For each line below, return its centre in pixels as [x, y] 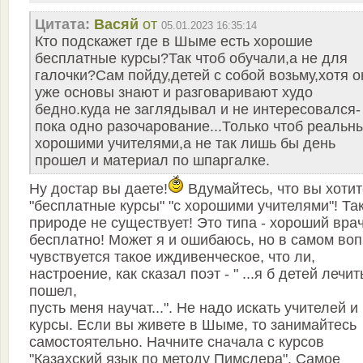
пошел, [53, 291]
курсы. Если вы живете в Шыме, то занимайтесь [193, 325]
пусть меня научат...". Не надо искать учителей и [194, 308]
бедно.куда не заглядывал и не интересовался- [198, 109]
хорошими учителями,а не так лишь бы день [185, 143]
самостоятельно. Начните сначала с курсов [177, 342]
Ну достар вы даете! [98, 189]
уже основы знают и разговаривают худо [174, 92]
